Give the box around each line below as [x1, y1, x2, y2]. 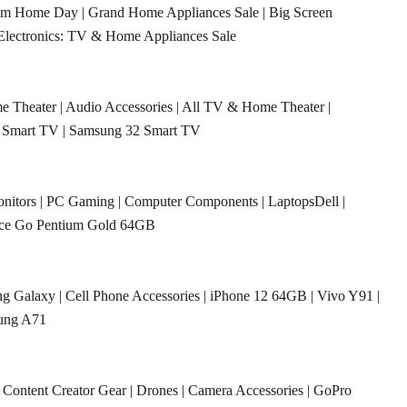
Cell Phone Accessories [65, 288, 200, 304]
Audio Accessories [65, 99, 173, 115]
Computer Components [124, 194, 258, 210]
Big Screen [269, 5, 333, 21]
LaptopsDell [268, 194, 339, 210]
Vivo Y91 [317, 288, 373, 304]
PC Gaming [46, 194, 114, 210]
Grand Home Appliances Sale [88, 5, 259, 21]
